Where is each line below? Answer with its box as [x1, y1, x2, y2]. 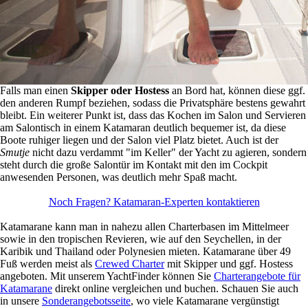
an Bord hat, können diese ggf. [172, 85, 305, 97]
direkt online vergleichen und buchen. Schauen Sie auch [52, 283, 298, 295]
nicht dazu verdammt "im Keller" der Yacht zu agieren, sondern [30, 146, 307, 159]
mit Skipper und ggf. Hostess [164, 258, 293, 270]
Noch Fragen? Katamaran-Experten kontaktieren [48, 196, 260, 208]
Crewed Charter [95, 258, 164, 270]
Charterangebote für [214, 270, 300, 283]
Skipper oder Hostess [71, 85, 172, 97]
